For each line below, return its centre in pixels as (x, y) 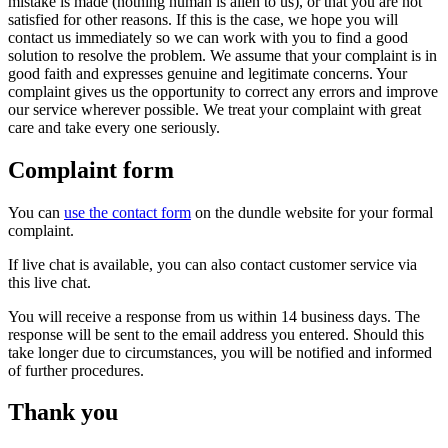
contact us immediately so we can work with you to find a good (208, 37)
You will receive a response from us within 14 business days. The (214, 316)
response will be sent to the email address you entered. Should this (216, 334)
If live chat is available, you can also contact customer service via (212, 264)
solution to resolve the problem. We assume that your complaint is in (222, 55)
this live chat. (49, 282)
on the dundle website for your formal (312, 212)
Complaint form (94, 169)
